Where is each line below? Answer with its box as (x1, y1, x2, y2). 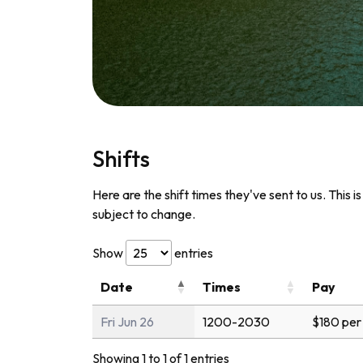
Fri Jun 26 (100, 313, 154, 330)
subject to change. (92, 205, 195, 222)
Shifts (92, 143, 150, 173)
